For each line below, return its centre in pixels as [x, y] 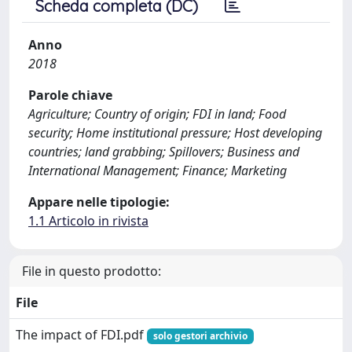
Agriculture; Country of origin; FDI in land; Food [157, 114]
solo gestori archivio [200, 335]
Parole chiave [70, 95]
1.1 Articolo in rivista [88, 220]
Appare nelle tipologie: [99, 202]
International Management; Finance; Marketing [158, 170]
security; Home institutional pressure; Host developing [175, 132]
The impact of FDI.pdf [81, 334]
